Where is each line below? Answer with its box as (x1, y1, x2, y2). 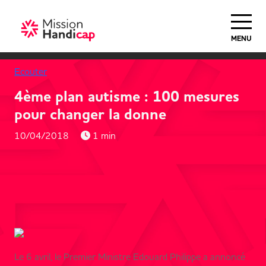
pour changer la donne (14, 104, 166, 125)
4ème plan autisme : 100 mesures (14, 87, 239, 107)
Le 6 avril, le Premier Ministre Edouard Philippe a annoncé (14, 251, 245, 262)
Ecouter (14, 65, 47, 77)
